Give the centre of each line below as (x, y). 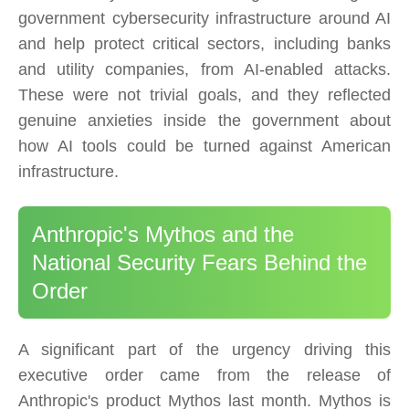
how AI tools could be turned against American (204, 147)
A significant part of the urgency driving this (204, 350)
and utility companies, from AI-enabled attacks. (204, 70)
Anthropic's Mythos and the (163, 235)
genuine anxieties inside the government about (204, 121)
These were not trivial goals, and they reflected (204, 95)
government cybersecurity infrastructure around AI (204, 19)
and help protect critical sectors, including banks (204, 44)
